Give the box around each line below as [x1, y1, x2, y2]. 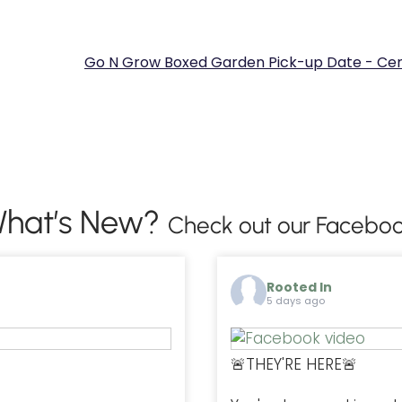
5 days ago [267, 293, 325, 309]
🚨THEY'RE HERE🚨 [231, 353, 357, 375]
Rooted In [267, 278, 332, 297]
